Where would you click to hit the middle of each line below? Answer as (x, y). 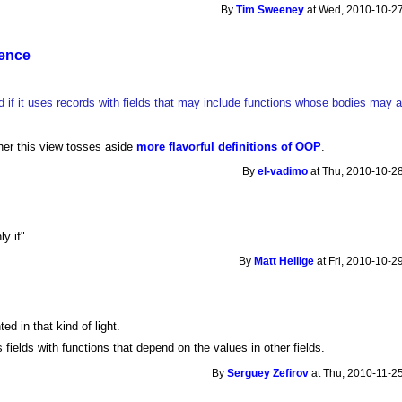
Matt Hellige (284, 262)
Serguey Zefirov (268, 373)
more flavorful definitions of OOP (229, 146)
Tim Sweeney (271, 10)
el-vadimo (283, 172)
